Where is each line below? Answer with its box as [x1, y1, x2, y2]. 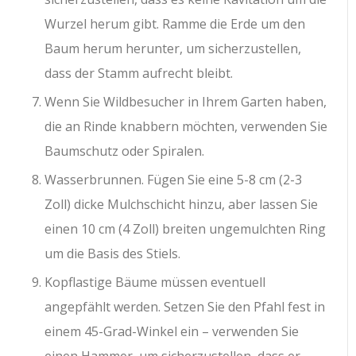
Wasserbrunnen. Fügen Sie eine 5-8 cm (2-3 [44, 171, 303, 188]
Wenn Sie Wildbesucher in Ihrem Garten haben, [44, 93, 327, 110]
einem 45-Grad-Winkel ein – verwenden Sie [44, 323, 300, 340]
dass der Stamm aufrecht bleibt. [44, 64, 234, 82]
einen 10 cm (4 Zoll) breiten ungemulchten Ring [44, 220, 327, 238]
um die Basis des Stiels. [44, 245, 181, 262]
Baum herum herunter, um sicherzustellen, [44, 40, 302, 57]
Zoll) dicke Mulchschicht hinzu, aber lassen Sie [44, 195, 319, 213]
